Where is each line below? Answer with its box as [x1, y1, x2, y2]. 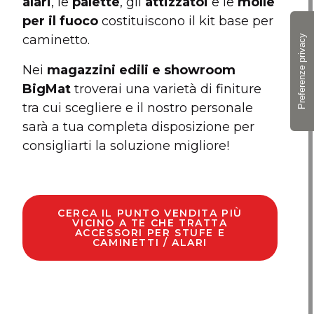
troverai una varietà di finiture [71, 81, 262, 97]
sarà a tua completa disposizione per [22, 119, 255, 135]
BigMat [22, 81, 71, 97]
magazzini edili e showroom [47, 62, 236, 78]
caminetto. [22, 32, 90, 48]
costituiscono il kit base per [98, 13, 274, 29]
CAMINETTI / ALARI [92, 236, 208, 250]
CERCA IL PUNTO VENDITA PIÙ [57, 207, 243, 220]
